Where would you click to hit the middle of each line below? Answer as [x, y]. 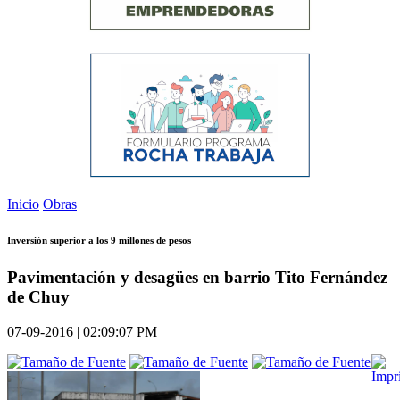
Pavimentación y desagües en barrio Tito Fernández [197, 278]
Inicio [23, 204]
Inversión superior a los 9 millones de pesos [99, 241]
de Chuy [38, 297]
